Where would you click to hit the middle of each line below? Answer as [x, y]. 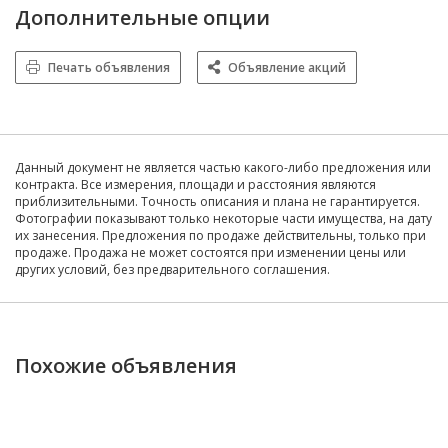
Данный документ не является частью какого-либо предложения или [223, 167]
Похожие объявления [126, 365]
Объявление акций [287, 67]
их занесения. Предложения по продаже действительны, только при [220, 235]
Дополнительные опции [142, 17]
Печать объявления [109, 67]
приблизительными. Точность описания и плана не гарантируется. [217, 201]
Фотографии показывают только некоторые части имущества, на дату [223, 218]
